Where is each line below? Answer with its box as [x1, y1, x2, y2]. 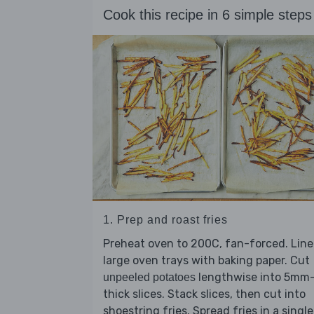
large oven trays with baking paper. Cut [103, 254, 310, 268]
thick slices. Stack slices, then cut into [103, 287, 306, 301]
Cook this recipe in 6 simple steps [103, 7, 312, 23]
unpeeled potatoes [103, 271, 196, 284]
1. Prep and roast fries [103, 214, 228, 226]
